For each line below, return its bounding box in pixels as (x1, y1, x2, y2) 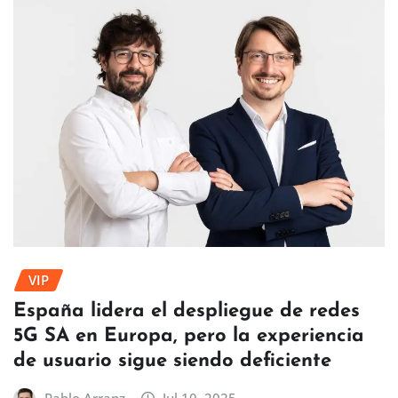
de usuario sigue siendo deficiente (13, 351, 331, 372)
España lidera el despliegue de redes (13, 301, 360, 322)
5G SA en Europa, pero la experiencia (13, 326, 364, 347)
